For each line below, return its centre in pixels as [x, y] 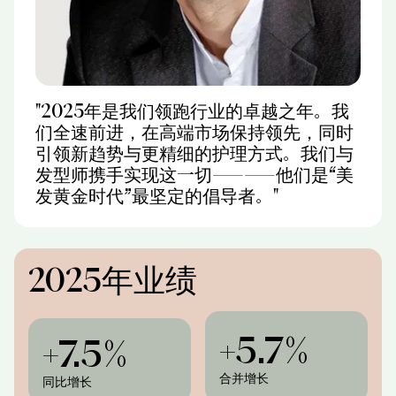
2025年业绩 [113, 279]
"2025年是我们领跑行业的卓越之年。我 [192, 110]
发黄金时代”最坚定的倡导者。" [157, 195]
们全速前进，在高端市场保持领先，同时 [194, 132]
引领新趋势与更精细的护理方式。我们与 [194, 153]
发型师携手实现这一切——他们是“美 [194, 174]
